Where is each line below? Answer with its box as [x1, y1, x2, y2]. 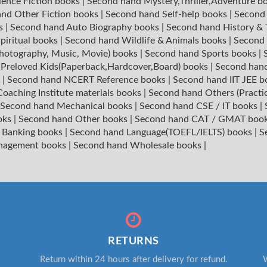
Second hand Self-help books [105, 9, 229, 19]
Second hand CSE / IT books [139, 101, 260, 111]
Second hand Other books [18, 114, 130, 124]
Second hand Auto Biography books [10, 22, 162, 32]
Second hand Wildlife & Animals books [65, 35, 229, 45]
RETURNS [108, 235, 159, 247]
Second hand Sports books [145, 48, 259, 58]
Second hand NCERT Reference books [7, 74, 168, 85]
